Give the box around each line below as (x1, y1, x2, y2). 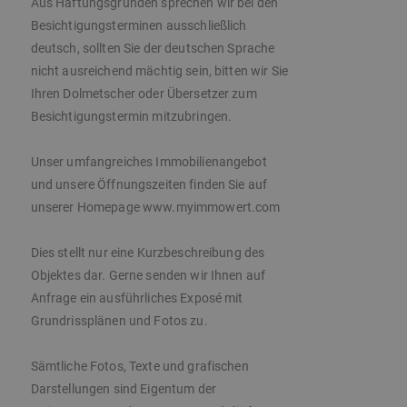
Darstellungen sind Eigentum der (30, 382, 216, 397)
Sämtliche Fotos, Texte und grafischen (30, 359, 249, 374)
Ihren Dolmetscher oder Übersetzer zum (30, 86, 257, 102)
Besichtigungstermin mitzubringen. (30, 109, 233, 124)
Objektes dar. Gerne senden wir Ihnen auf (30, 268, 266, 283)
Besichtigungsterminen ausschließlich (30, 18, 247, 34)
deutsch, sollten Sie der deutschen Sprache (30, 41, 275, 56)
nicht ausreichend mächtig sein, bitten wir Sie (30, 64, 289, 79)
